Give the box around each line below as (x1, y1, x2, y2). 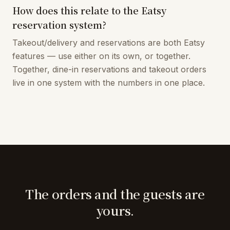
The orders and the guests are (25, 185, 205, 203)
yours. (96, 201, 134, 219)
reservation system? (12, 18, 106, 31)
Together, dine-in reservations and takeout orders (12, 64, 206, 74)
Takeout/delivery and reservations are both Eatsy (12, 37, 205, 48)
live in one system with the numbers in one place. (12, 78, 205, 88)
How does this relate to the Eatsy (12, 4, 166, 17)
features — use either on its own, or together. (12, 51, 190, 61)
